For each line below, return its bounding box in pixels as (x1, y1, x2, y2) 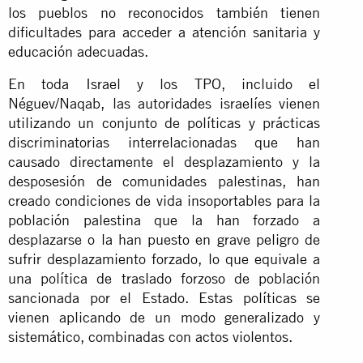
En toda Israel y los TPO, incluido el (8, 75, 321, 92)
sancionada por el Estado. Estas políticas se (8, 288, 321, 306)
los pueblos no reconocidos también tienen (8, 3, 321, 21)
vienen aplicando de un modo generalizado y (8, 308, 321, 326)
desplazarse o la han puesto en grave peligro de (8, 230, 321, 248)
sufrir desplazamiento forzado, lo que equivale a (8, 250, 321, 267)
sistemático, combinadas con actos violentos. (8, 327, 293, 345)
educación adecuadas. (8, 42, 148, 60)
